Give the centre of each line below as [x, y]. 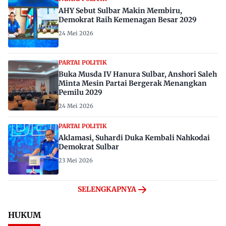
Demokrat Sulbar [89, 147]
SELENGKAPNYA [107, 189]
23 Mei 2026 [76, 160]
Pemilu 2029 [80, 92]
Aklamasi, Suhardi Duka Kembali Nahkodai [134, 137]
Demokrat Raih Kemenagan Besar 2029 [128, 19]
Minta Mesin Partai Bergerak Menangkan [133, 83]
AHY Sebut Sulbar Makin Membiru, [120, 10]
